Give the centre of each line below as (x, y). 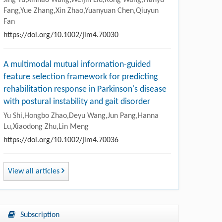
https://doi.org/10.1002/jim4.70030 (61, 35)
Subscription (40, 215)
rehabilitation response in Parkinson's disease (85, 89)
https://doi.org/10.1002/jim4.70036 (61, 140)
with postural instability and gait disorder (77, 102)
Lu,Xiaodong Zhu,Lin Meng (46, 127)
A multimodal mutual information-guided (77, 64)
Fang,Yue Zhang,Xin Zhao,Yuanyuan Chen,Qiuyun (81, 11)
